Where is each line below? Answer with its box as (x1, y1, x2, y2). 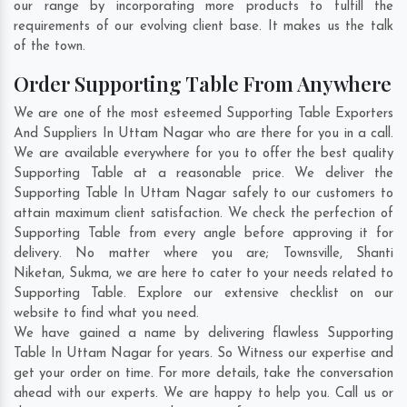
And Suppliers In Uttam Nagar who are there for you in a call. (14, 126, 393, 141)
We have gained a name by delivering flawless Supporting (14, 326, 393, 341)
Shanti (356, 246, 394, 261)
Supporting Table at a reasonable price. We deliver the (14, 166, 393, 181)
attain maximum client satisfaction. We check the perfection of (14, 206, 393, 221)
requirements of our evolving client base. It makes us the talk (14, 19, 393, 34)
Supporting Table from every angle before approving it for (14, 226, 393, 241)
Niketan (14, 266, 62, 281)
